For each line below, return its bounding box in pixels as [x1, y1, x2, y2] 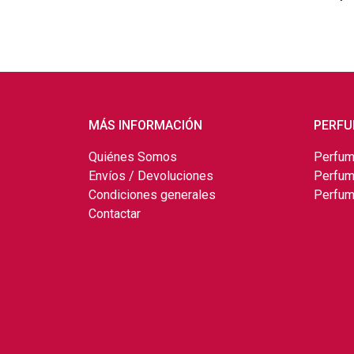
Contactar [88, 206, 141, 221]
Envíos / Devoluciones [88, 168, 213, 183]
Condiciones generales [88, 187, 216, 202]
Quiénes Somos [88, 149, 177, 164]
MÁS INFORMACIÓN [88, 118, 202, 133]
